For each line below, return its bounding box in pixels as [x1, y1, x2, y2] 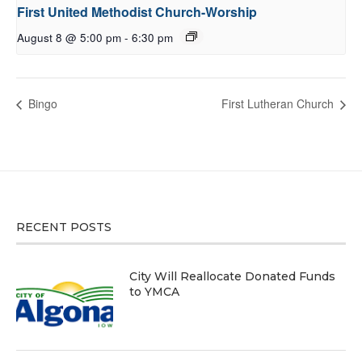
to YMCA [129, 284, 179, 299]
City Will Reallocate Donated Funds [129, 268, 335, 284]
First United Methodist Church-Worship [17, 2, 257, 22]
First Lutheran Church [221, 95, 337, 112]
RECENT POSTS [16, 219, 112, 234]
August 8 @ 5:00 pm [17, 30, 121, 46]
